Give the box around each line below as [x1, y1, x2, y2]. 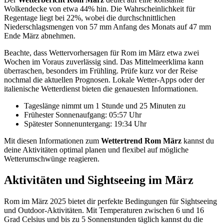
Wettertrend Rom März [101, 136, 181, 145]
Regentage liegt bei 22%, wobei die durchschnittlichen [4, 13, 175, 22]
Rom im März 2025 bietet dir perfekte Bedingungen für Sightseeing [4, 197, 217, 206]
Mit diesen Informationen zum [4, 136, 101, 145]
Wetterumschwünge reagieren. [4, 154, 99, 163]
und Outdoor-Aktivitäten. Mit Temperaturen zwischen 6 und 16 [4, 206, 204, 215]
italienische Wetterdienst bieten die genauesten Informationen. [4, 84, 198, 93]
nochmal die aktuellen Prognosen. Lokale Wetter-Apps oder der [4, 75, 204, 84]
